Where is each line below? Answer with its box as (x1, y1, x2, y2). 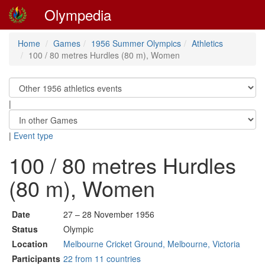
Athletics (192, 37, 223, 49)
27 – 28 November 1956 (63, 208, 154, 220)
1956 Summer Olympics (91, 37, 181, 49)
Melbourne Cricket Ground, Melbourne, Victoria (63, 238, 240, 250)
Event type (14, 130, 53, 141)
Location (12, 238, 48, 250)
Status (12, 223, 38, 235)
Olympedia (44, 4, 111, 25)
